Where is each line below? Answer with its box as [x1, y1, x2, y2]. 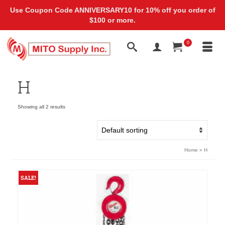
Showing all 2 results [18, 104, 65, 109]
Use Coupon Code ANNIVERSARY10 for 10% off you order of [10, 6, 215, 14]
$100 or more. [89, 16, 136, 24]
